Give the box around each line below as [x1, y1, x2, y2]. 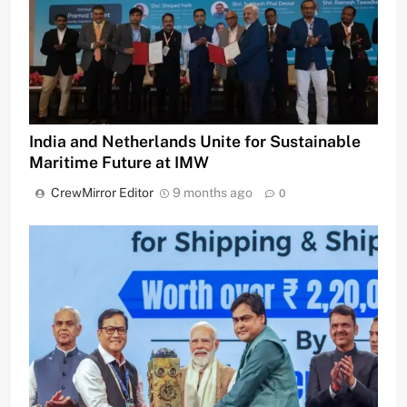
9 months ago [173, 184, 253, 200]
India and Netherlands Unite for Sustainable [29, 131, 361, 151]
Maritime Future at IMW [29, 152, 209, 172]
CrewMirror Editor [51, 184, 154, 200]
